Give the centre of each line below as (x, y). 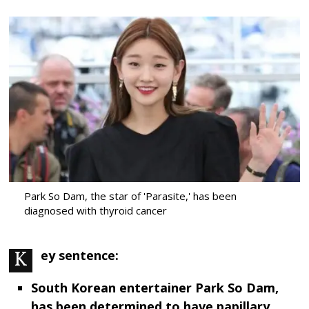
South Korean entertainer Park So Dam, (154, 288)
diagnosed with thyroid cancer (95, 211)
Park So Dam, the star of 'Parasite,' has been (130, 196)
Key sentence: (80, 256)
